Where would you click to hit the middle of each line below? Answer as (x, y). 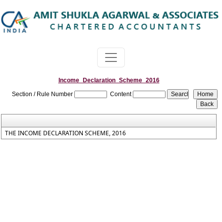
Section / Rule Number (43, 94)
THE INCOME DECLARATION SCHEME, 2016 (66, 133)
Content (121, 94)
